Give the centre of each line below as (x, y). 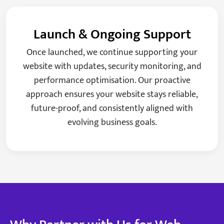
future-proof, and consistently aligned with (112, 109)
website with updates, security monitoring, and (112, 67)
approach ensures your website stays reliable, (112, 95)
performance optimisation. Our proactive (112, 81)
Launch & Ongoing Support (112, 34)
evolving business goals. (112, 123)
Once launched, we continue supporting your (112, 53)
